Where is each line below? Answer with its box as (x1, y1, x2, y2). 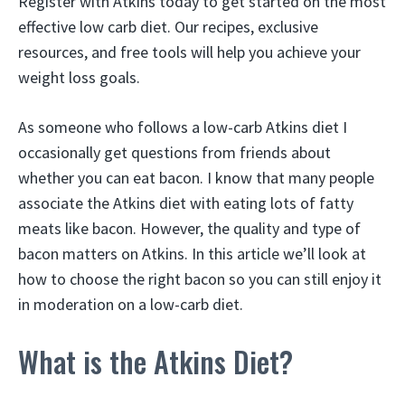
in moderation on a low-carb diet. (18, 294, 243, 315)
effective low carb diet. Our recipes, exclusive (18, 16, 318, 37)
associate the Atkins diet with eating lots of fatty (18, 193, 353, 213)
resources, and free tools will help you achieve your (18, 42, 361, 62)
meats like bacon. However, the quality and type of (18, 218, 361, 239)
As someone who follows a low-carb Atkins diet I (18, 117, 347, 137)
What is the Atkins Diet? (18, 340, 293, 382)
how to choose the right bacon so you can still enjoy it (18, 268, 381, 289)
